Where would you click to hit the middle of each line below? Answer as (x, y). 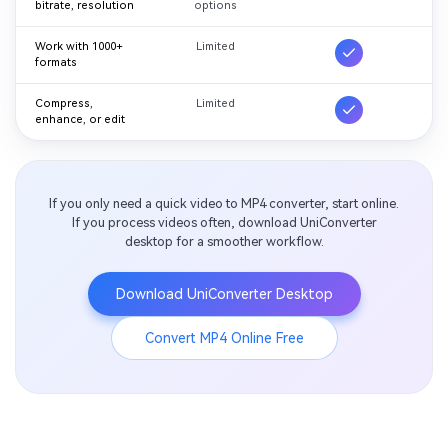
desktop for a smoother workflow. (224, 242)
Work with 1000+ (79, 47)
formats (56, 63)
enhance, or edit (80, 120)
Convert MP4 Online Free (224, 337)
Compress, (64, 104)
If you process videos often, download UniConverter (224, 223)
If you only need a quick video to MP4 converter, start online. (224, 204)
